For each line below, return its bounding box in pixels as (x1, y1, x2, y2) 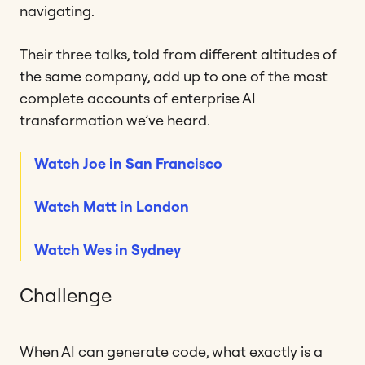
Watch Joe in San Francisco (34, 153, 222, 173)
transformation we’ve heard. (20, 110, 210, 130)
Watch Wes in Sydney (34, 240, 181, 259)
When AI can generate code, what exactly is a (20, 341, 323, 361)
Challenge (20, 282, 112, 307)
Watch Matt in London (34, 196, 189, 216)
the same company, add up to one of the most (20, 66, 328, 86)
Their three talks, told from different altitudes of (20, 44, 337, 64)
